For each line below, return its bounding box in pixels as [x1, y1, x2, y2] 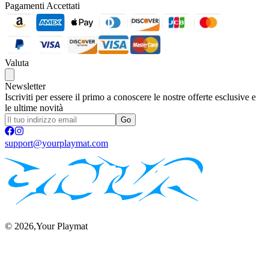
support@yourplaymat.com [5, 138, 108, 148]
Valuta [5, 57, 29, 68]
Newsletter [5, 80, 46, 91]
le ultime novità [5, 102, 63, 113]
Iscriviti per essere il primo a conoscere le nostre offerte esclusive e [5, 91, 256, 102]
